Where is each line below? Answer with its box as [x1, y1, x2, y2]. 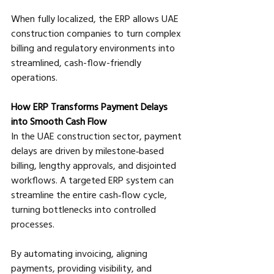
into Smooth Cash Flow [11, 114, 107, 127]
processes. [11, 217, 57, 230]
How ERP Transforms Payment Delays [11, 100, 170, 113]
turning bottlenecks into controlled [11, 202, 158, 215]
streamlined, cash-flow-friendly [11, 56, 144, 68]
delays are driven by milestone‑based [11, 144, 166, 157]
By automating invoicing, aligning [11, 246, 150, 259]
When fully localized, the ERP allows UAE [11, 12, 181, 24]
